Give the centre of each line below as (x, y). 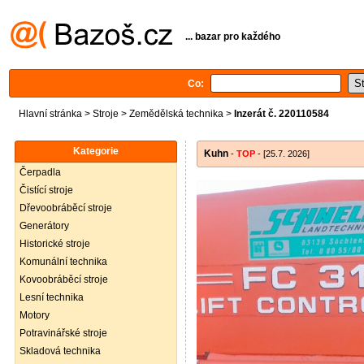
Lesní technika (52, 297)
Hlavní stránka (50, 114)
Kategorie (96, 151)
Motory (35, 315)
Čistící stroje (46, 190)
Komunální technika (63, 262)
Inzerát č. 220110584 (282, 114)
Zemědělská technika (176, 114)
